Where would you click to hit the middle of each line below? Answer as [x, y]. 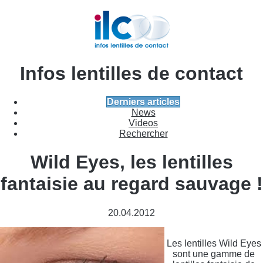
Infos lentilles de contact [131, 73]
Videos [143, 123]
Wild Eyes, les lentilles [131, 162]
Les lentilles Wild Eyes [214, 243]
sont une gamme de [214, 254]
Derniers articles [143, 102]
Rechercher [143, 134]
